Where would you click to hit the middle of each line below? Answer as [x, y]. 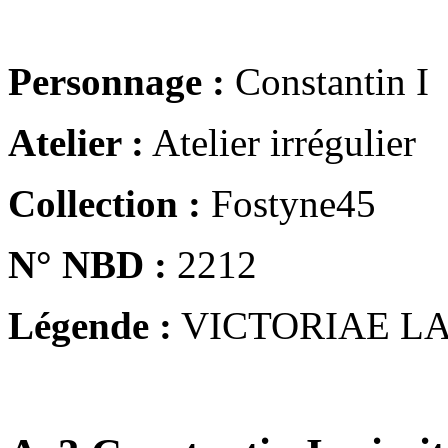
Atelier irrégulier [280, 142]
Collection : [104, 203]
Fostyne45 [288, 203]
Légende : [90, 325]
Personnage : [116, 81]
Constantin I [327, 81]
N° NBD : [87, 264]
